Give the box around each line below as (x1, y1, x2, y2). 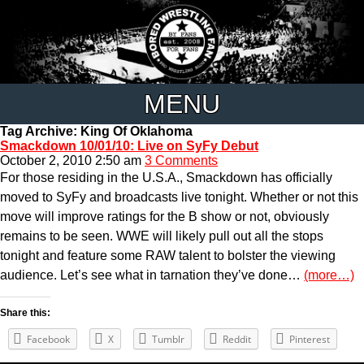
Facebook (27, 331, 70, 346)
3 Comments (145, 153, 218, 167)
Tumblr (152, 331, 184, 346)
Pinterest (289, 331, 330, 346)
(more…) (304, 267, 354, 282)
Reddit (223, 331, 251, 346)
